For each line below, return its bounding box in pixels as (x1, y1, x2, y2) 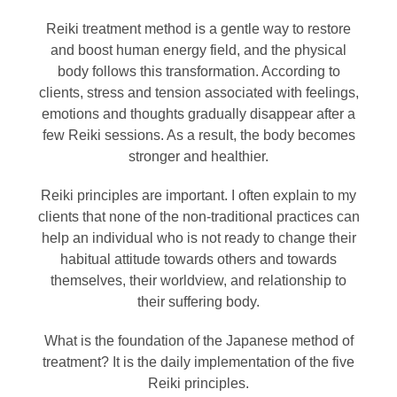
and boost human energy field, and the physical (51, 42, 346, 58)
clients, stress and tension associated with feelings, (38, 84, 359, 100)
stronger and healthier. (128, 148, 269, 164)
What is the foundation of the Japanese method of (43, 332, 354, 348)
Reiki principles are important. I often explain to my (41, 187, 356, 203)
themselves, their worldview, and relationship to (51, 272, 346, 288)
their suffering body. (137, 293, 260, 309)
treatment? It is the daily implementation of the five (43, 354, 354, 370)
